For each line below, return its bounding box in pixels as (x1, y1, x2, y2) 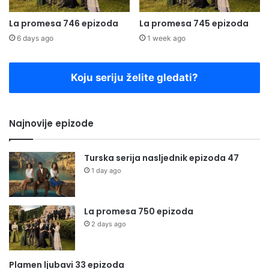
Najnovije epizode (9, 117, 94, 130)
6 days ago (17, 34, 53, 43)
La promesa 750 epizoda (84, 205, 193, 218)
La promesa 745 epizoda (139, 17, 249, 30)
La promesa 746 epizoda (9, 17, 118, 30)
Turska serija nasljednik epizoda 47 (84, 152, 239, 165)
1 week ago (147, 34, 186, 43)
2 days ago (91, 220, 126, 229)
